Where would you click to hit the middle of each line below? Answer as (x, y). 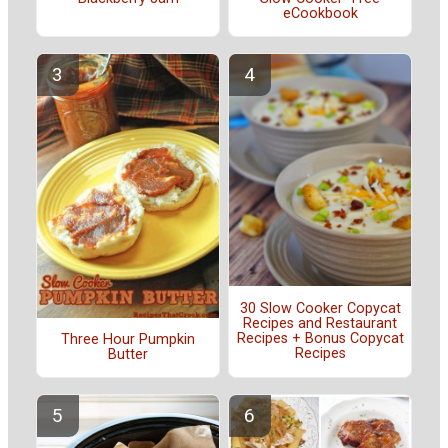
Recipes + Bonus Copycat (320, 338)
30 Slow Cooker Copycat (320, 308)
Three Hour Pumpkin (128, 340)
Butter (128, 355)
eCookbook (320, 14)
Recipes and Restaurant (320, 323)
